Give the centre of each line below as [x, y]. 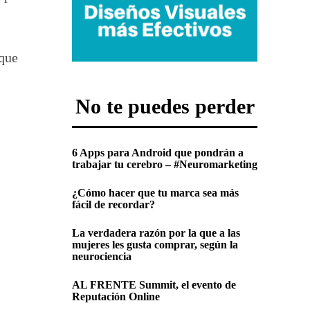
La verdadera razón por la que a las [156, 233]
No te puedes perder [165, 107]
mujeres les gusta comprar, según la [155, 245]
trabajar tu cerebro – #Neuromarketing [165, 165]
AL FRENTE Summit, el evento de [154, 285]
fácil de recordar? [113, 205]
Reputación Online [116, 297]
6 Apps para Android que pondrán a [158, 153]
